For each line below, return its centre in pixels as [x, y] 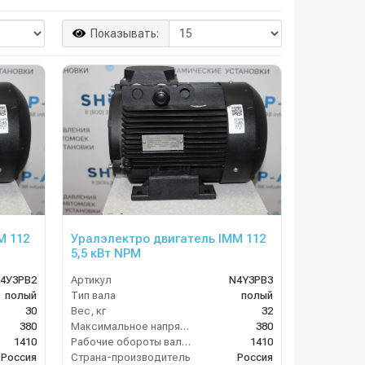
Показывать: [124, 33]
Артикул [91, 280]
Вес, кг [88, 311]
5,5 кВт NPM [106, 254]
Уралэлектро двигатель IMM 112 [168, 239]
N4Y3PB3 [251, 280]
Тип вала [93, 296]
